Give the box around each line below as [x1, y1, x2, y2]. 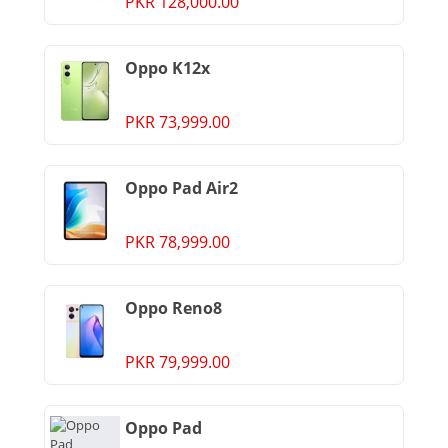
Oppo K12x [125, 57, 210, 79]
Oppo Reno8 [125, 297, 222, 319]
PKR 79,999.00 [125, 351, 230, 373]
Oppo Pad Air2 [125, 177, 238, 199]
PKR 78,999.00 [125, 231, 230, 253]
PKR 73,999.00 [125, 111, 230, 133]
